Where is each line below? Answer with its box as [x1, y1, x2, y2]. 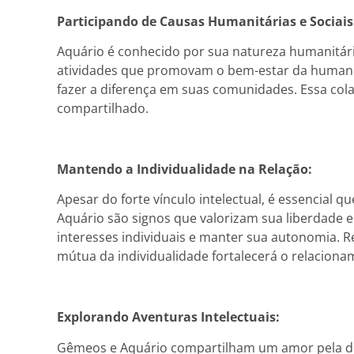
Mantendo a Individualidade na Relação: [57, 160, 312, 179]
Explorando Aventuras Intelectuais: [57, 308, 280, 326]
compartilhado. [57, 100, 149, 118]
